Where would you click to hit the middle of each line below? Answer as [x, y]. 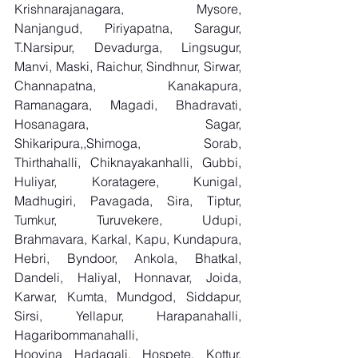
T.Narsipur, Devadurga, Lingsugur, [128, 47]
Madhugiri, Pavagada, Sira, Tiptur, [128, 201]
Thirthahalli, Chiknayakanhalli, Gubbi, [128, 162]
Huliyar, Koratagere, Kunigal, [128, 181]
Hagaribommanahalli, [76, 335]
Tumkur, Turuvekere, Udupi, [128, 220]
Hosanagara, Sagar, [128, 124]
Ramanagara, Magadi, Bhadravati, [128, 105]
